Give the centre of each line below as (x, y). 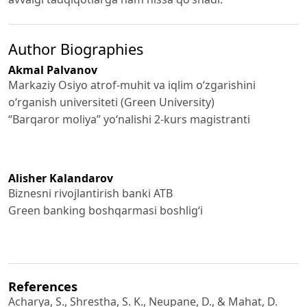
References (43, 286)
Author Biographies (76, 49)
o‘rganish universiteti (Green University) (111, 102)
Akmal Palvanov (53, 70)
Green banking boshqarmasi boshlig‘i (106, 210)
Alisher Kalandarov (61, 178)
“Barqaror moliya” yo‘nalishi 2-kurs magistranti (129, 119)
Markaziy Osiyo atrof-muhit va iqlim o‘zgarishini (132, 85)
